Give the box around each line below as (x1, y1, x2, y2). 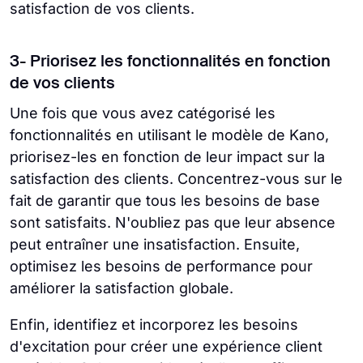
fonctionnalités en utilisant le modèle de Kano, (10, 126, 329, 143)
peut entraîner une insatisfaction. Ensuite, (10, 235, 300, 253)
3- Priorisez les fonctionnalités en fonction (10, 53, 331, 70)
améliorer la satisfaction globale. (10, 279, 233, 297)
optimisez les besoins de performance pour (10, 257, 313, 275)
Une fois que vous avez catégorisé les (10, 104, 275, 122)
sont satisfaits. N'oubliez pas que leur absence (10, 213, 335, 231)
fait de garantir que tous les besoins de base (10, 191, 320, 209)
